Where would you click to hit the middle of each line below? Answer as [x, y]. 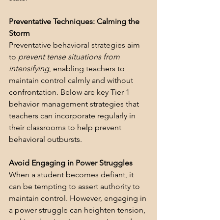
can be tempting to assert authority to [75, 187]
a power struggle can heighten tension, [78, 210]
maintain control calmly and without [72, 81]
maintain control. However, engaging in [79, 198]
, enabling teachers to [88, 69]
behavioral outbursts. [45, 139]
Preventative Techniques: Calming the [75, 22]
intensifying [29, 69]
